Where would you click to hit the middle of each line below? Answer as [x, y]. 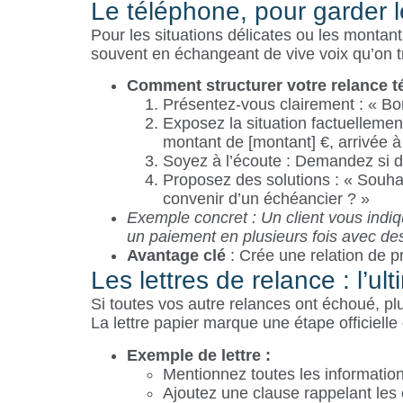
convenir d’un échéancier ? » [266, 199]
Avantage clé [176, 256]
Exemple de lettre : [198, 355]
